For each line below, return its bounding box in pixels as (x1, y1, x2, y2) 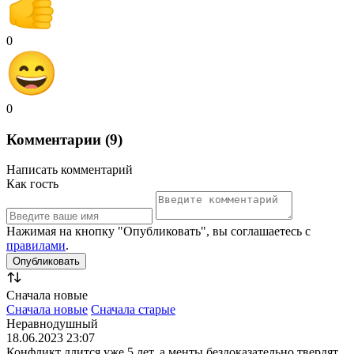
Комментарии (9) (6, 130, 122, 148)
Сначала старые (91, 303, 175, 317)
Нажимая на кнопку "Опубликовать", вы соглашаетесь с (6, 224, 311, 239)
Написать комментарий (6, 163, 133, 177)
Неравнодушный (6, 317, 98, 331)
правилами (6, 239, 66, 253)
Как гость (6, 177, 58, 191)
